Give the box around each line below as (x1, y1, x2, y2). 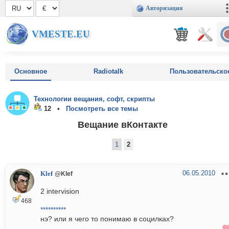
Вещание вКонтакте (78, 119, 168, 130)
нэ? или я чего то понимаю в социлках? (40, 215, 174, 223)
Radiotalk (94, 67, 123, 75)
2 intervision (40, 187, 79, 196)
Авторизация (146, 5, 183, 12)
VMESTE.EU (32, 29, 90, 39)
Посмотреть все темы (66, 105, 138, 112)
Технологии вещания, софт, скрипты (34, 95, 155, 103)
